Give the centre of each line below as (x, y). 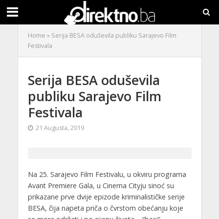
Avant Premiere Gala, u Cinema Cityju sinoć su (101, 186)
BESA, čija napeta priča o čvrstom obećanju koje (105, 208)
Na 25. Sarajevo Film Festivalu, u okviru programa (107, 174)
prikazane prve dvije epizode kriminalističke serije (106, 197)
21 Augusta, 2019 (60, 128)
